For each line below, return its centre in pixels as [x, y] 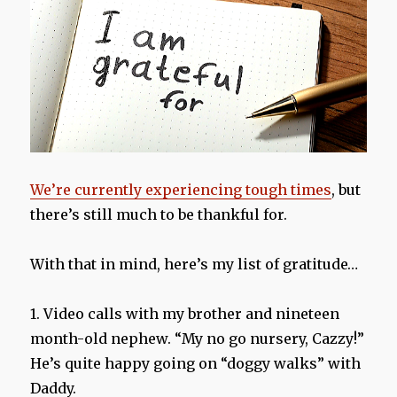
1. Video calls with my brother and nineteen [185, 314]
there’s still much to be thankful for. [159, 215]
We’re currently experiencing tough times [181, 190]
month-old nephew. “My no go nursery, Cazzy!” [198, 339]
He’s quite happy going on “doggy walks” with [196, 364]
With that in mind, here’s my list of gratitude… [195, 265]
